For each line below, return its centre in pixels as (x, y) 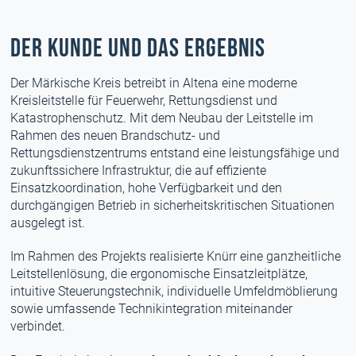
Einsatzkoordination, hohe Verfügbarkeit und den (147, 188)
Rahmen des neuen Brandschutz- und (116, 135)
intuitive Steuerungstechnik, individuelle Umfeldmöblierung (174, 291)
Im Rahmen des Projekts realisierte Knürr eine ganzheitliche (176, 256)
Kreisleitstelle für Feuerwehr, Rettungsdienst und (144, 101)
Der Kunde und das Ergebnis (138, 49)
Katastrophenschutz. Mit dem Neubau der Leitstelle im (162, 118)
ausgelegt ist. (48, 223)
